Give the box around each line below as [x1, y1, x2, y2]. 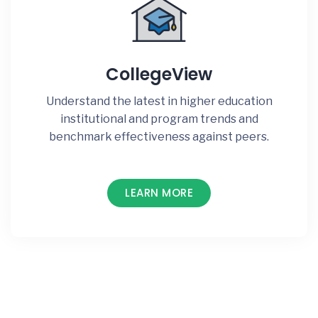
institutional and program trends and [60, 111, 258, 126]
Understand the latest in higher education [45, 94, 273, 108]
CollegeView [106, 62, 212, 86]
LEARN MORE [125, 185, 193, 200]
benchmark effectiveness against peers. [49, 129, 269, 143]
